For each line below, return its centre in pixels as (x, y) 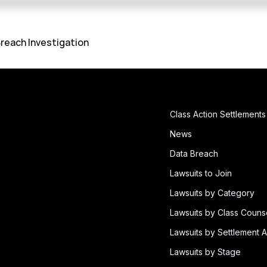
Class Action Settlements (218, 114)
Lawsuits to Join (201, 173)
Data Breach (194, 153)
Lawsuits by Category (212, 193)
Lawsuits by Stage (205, 252)
